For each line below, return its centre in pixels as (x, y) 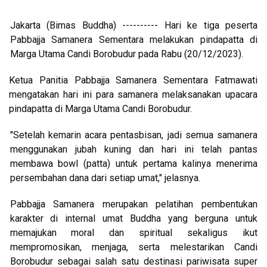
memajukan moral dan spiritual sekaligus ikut (134, 232)
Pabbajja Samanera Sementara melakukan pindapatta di (134, 39)
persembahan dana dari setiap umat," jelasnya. (105, 178)
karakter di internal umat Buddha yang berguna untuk (134, 218)
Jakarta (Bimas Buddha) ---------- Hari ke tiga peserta (134, 25)
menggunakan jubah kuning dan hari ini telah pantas (134, 149)
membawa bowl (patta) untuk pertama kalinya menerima (134, 163)
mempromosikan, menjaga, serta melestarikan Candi (134, 247)
